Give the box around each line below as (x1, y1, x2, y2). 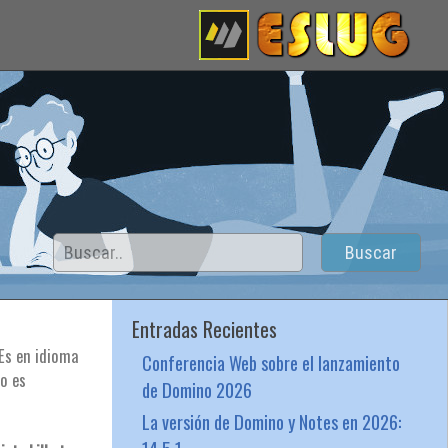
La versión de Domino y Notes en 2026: (141, 408, 401, 435)
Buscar (345, 242, 397, 263)
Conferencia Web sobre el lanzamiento (141, 349, 400, 376)
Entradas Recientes (131, 314, 277, 344)
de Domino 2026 (141, 376, 252, 403)
